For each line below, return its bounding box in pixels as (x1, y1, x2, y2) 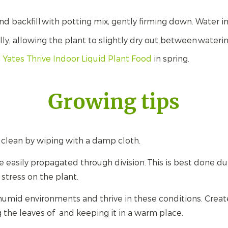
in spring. (151, 53, 191, 65)
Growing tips (48, 89, 180, 115)
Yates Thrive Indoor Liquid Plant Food (2, 53, 152, 65)
